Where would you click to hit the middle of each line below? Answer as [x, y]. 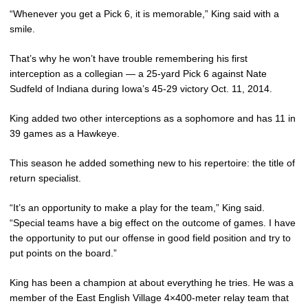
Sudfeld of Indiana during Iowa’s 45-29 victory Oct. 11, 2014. [141, 88]
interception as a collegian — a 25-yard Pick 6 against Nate [138, 73]
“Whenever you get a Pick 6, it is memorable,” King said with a [144, 13]
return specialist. [45, 178]
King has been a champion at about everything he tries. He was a [152, 282]
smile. [22, 29]
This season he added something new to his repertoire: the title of [152, 163]
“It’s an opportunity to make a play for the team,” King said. [137, 207]
